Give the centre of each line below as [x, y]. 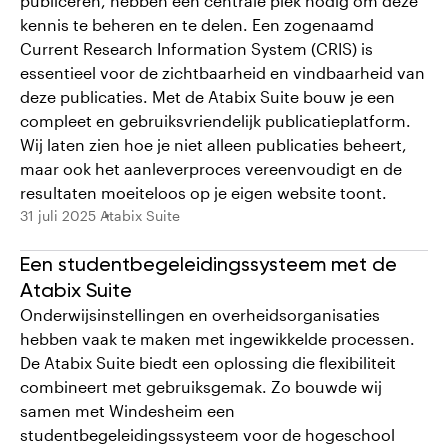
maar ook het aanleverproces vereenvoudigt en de [211, 168]
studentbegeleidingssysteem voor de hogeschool [207, 434]
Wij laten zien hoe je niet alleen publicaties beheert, [213, 144]
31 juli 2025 [58, 215]
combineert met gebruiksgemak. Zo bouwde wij [201, 386]
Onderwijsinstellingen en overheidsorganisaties [200, 314]
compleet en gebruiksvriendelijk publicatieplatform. [215, 120]
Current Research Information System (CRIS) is [196, 48]
